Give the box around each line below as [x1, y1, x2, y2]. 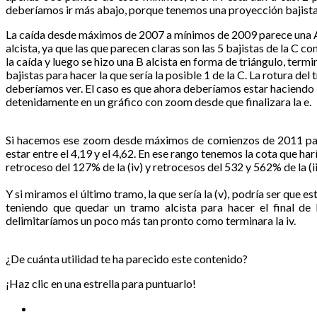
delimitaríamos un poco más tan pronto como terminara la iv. [6, 213, 296, 227]
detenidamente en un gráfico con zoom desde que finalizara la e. [6, 94, 311, 108]
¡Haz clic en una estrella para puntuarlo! [6, 276, 196, 290]
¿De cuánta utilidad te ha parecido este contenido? [6, 251, 248, 265]
